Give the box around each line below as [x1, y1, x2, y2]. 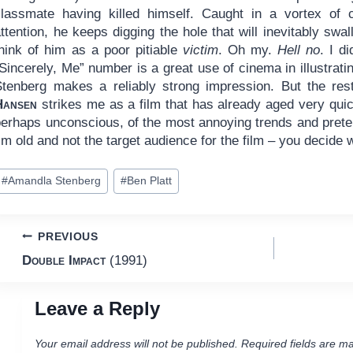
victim [182, 43, 218, 58]
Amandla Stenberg [7, 175, 101, 188]
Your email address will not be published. [34, 337, 238, 350]
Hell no [277, 43, 320, 58]
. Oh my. [217, 43, 277, 58]
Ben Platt [126, 175, 172, 188]
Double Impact [21, 253, 106, 269]
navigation [20, 262, 132, 288]
